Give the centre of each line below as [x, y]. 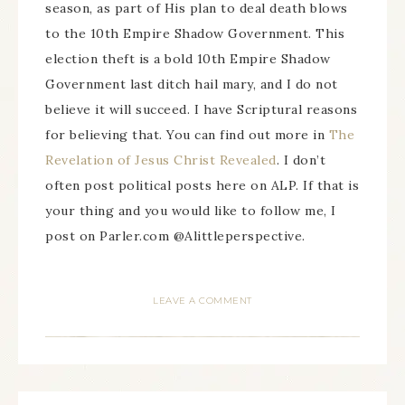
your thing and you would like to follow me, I [191, 210]
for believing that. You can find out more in [187, 134]
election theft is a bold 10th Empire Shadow [188, 58]
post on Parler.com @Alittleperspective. [175, 235]
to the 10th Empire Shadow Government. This [195, 33]
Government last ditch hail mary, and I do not [192, 84]
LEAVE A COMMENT [202, 300]
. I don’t [301, 160]
